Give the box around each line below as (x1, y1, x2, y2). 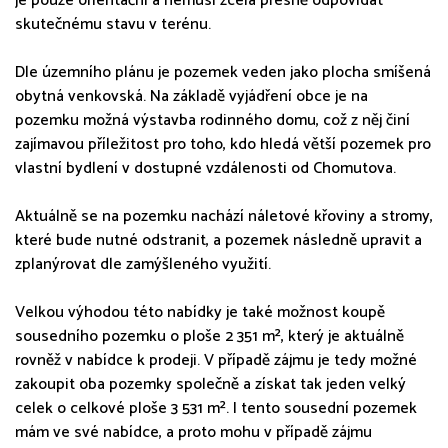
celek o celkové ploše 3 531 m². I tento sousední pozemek (15, 394, 417, 422)
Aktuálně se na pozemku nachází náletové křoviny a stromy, (15, 202, 433, 230)
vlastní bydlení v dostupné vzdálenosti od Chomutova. (15, 154, 396, 182)
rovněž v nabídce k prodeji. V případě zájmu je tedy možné (15, 346, 417, 374)
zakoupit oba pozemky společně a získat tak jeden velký (15, 370, 406, 398)
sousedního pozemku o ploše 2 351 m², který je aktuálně (15, 322, 404, 350)
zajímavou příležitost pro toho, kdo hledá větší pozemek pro (15, 130, 431, 158)
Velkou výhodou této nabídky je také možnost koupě (15, 298, 385, 326)
